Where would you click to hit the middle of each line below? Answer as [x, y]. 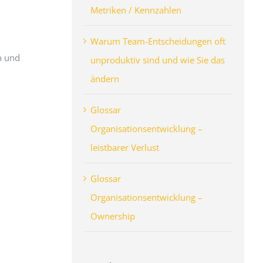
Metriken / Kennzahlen [136, 10]
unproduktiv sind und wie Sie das [157, 60]
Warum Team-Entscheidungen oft [158, 41]
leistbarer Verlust [124, 147]
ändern [104, 78]
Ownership [112, 216]
